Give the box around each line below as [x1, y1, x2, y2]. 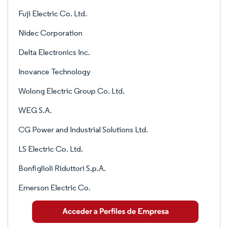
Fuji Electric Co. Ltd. [18, 9, 87, 18]
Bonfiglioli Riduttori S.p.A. [18, 163, 106, 173]
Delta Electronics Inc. [18, 47, 90, 57]
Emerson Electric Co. [18, 183, 91, 192]
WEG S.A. [18, 105, 52, 115]
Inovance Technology [18, 67, 91, 76]
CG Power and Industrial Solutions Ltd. [18, 125, 148, 134]
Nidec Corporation [18, 28, 82, 38]
